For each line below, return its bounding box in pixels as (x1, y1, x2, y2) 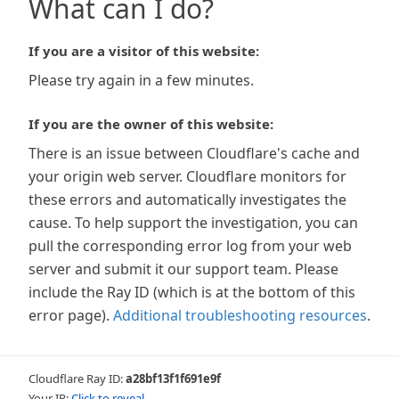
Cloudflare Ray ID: (28, 370, 126, 387)
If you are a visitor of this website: (28, 42, 259, 60)
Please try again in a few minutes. (28, 70, 254, 90)
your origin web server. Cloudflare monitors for (28, 167, 346, 186)
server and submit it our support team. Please (28, 259, 338, 279)
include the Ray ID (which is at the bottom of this (28, 282, 355, 302)
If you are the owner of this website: (28, 115, 273, 133)
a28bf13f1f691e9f (126, 370, 221, 387)
